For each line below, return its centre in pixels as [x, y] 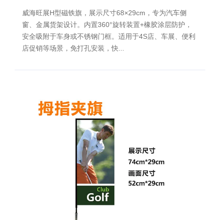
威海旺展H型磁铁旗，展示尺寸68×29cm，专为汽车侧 [104, 13]
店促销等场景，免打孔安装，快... [73, 48]
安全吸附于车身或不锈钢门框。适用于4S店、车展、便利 [109, 37]
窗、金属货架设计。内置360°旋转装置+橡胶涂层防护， [107, 25]
